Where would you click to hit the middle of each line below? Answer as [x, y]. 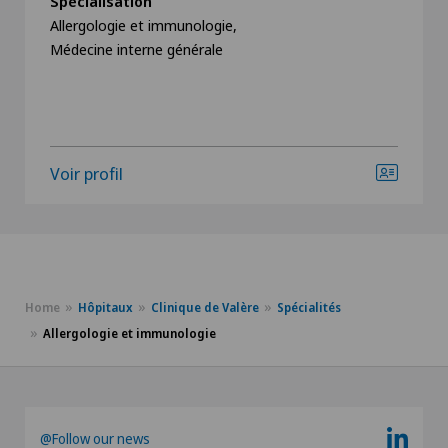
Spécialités [309, 307]
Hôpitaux [105, 307]
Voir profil [86, 173]
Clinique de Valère [205, 307]
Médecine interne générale [136, 48]
